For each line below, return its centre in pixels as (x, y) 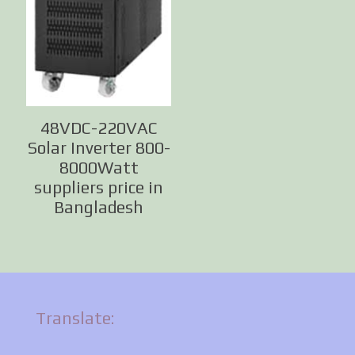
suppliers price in (99, 187)
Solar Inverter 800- (99, 147)
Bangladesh (99, 207)
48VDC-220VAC (99, 128)
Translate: (75, 318)
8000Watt (99, 167)
